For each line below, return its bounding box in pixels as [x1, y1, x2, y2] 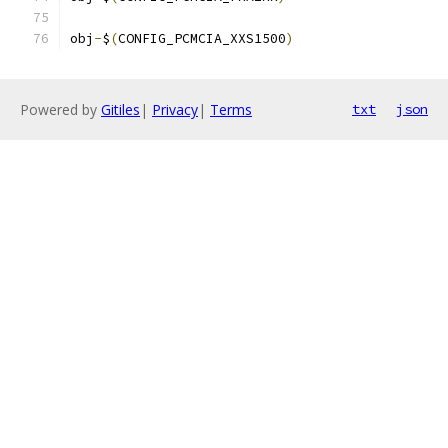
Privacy [152, 100, 198, 119]
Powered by [20, 100, 101, 119]
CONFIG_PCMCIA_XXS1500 [118, 30, 286, 47]
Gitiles [101, 100, 140, 119]
